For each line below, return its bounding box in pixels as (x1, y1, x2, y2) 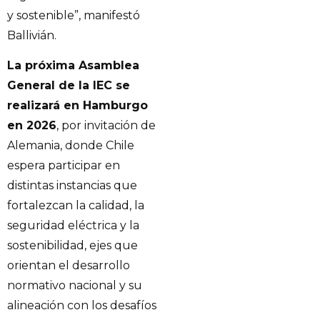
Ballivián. (7, 28, 56, 42)
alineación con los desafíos (7, 299, 156, 313)
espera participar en (7, 159, 120, 173)
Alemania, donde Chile (7, 139, 134, 153)
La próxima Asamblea (7, 59, 139, 73)
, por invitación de (56, 119, 156, 133)
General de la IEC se (7, 79, 130, 93)
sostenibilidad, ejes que (7, 239, 138, 253)
